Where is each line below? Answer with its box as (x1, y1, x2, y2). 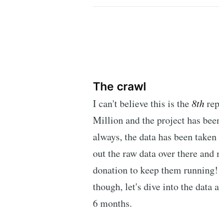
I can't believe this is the (93, 97, 192, 110)
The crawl (93, 79, 146, 93)
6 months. (93, 197, 132, 210)
